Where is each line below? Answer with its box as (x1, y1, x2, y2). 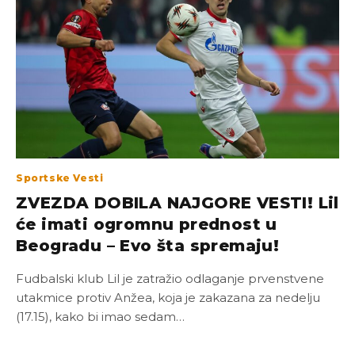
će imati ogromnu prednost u (16, 214, 277, 234)
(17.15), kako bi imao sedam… (16, 308, 185, 324)
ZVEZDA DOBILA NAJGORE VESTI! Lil (16, 193, 339, 212)
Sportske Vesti (16, 171, 104, 184)
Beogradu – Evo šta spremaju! (16, 235, 280, 255)
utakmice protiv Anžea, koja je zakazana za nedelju (16, 289, 320, 305)
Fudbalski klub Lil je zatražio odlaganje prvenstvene (16, 270, 324, 286)
